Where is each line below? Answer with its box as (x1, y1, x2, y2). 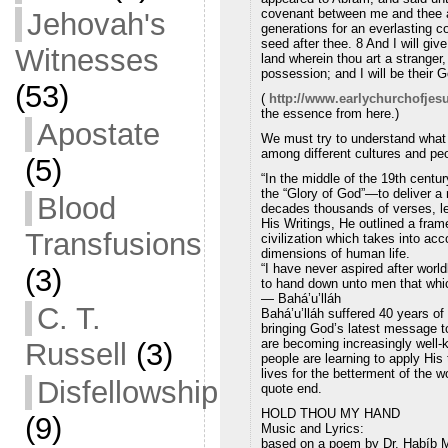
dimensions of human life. (260, 246, 410, 262)
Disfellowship (36, 375, 218, 410)
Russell (24, 337, 127, 372)
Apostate (36, 117, 160, 152)
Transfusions (24, 227, 202, 262)
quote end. (260, 381, 322, 397)
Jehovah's (26, 7, 166, 42)
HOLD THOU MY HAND (260, 406, 400, 422)
